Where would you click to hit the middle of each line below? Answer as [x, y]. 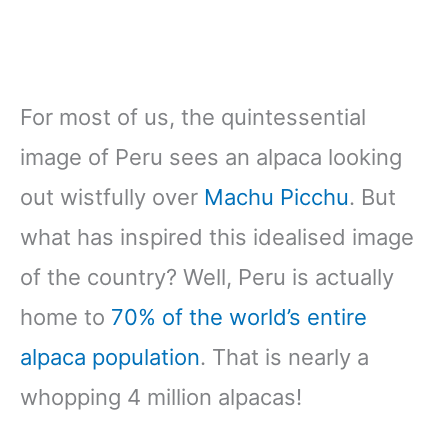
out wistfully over [112, 197]
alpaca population [110, 357]
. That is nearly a [284, 357]
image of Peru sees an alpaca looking [211, 157]
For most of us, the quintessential [193, 117]
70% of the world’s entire [239, 317]
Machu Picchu [276, 197]
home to [65, 317]
